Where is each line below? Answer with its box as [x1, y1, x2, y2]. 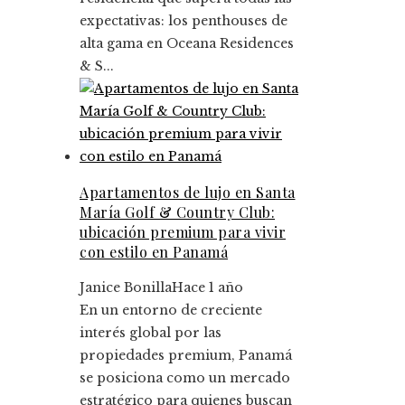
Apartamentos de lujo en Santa [80, 182, 296, 202]
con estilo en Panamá [80, 241, 228, 261]
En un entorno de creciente [80, 301, 262, 318]
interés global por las [80, 324, 221, 341]
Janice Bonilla [80, 278, 172, 296]
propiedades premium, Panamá [80, 346, 292, 363]
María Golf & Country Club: [80, 202, 275, 221]
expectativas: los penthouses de [80, 12, 287, 29]
